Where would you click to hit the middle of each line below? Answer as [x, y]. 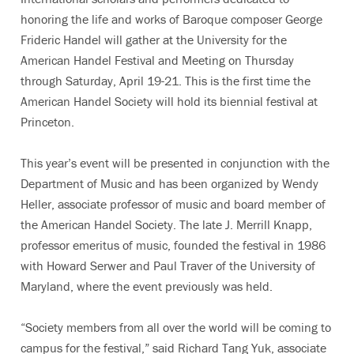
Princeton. [47, 122]
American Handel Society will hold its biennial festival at [169, 101]
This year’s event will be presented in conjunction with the [175, 163]
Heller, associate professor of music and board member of [173, 204]
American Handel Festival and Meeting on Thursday [157, 60]
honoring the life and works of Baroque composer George [171, 19]
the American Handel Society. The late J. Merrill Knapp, [166, 224]
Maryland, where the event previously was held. [147, 286]
